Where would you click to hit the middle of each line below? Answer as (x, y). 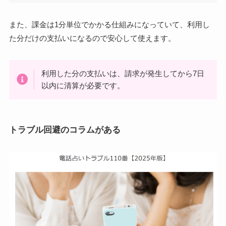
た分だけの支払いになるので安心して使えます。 (92, 38)
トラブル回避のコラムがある (65, 130)
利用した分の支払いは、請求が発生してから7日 (123, 73)
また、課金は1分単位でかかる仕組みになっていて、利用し (109, 24)
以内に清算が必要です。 (83, 85)
